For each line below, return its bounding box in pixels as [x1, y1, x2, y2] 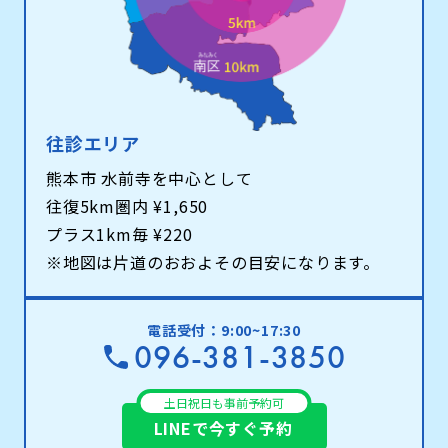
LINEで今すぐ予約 [153, 416, 293, 441]
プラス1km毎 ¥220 [46, 222, 193, 247]
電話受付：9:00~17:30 [147, 320, 301, 341]
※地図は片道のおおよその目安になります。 [46, 250, 380, 275]
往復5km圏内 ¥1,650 [46, 194, 209, 219]
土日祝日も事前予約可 [163, 394, 284, 412]
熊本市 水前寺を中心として [46, 166, 253, 191]
